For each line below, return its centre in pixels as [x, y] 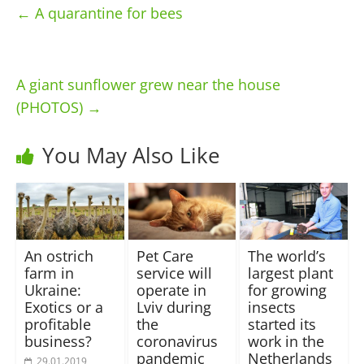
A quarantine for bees [106, 13]
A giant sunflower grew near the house [148, 84]
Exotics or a [63, 307]
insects [272, 307]
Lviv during [173, 307]
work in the [286, 341]
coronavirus [177, 341]
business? [58, 341]
